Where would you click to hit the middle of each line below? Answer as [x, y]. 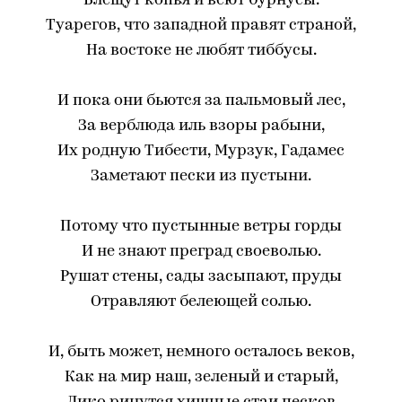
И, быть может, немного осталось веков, [201, 352]
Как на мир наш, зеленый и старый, [201, 377]
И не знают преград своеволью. [201, 252]
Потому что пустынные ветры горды [201, 227]
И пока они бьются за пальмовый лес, [201, 101]
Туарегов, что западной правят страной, [201, 26]
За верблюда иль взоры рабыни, [201, 126]
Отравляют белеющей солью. [201, 302]
